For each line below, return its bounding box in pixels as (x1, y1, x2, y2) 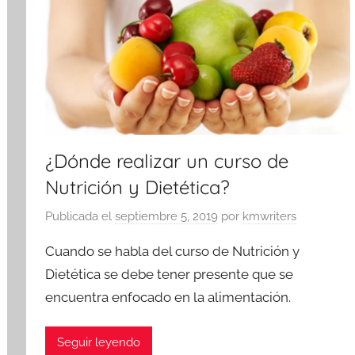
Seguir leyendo (57, 335, 141, 350)
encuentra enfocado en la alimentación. (45, 289, 292, 306)
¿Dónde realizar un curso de (45, 148, 289, 173)
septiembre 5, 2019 (115, 209, 219, 224)
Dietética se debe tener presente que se (45, 266, 294, 283)
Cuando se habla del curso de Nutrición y (45, 243, 300, 260)
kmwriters (242, 209, 297, 224)
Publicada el (45, 209, 116, 224)
